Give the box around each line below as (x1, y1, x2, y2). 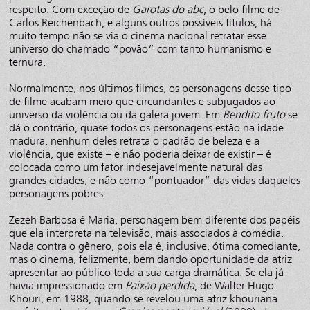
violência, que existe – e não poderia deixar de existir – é (9, 147, 272, 161)
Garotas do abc (132, 2, 204, 16)
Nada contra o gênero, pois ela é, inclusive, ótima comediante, (9, 239, 301, 253)
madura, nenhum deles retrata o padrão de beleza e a (9, 134, 260, 147)
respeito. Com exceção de (9, 2, 133, 16)
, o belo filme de (203, 2, 280, 16)
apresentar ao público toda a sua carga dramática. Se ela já (9, 265, 284, 279)
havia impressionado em (9, 278, 126, 292)
